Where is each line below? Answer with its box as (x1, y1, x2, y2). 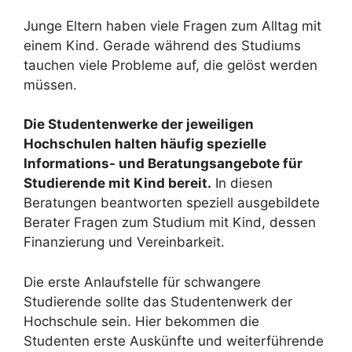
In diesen (211, 175, 273, 191)
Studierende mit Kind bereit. (24, 175, 211, 191)
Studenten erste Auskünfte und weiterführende (24, 332, 324, 349)
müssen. (24, 76, 77, 93)
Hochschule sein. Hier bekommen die (24, 313, 259, 329)
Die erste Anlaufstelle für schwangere (24, 273, 261, 290)
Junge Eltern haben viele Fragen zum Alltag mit (24, 17, 321, 34)
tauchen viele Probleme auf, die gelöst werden (24, 57, 317, 73)
